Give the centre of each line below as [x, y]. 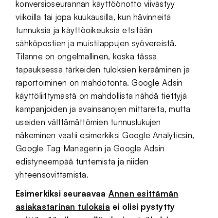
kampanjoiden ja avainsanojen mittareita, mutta [103, 109]
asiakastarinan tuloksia [63, 206]
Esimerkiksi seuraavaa [62, 193]
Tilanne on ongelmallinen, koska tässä [86, 56]
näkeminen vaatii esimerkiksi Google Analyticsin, [105, 135]
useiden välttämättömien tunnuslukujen [88, 122]
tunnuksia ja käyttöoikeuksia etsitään [84, 30]
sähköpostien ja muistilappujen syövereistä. [96, 43]
